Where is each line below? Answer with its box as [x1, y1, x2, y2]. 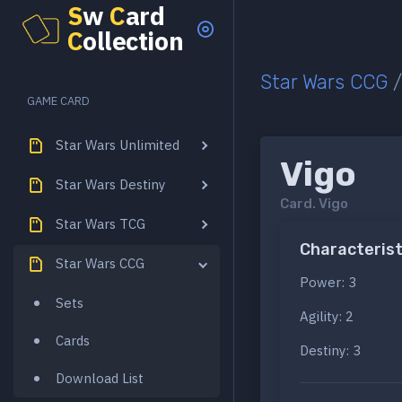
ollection [83, 24, 184, 57]
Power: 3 [300, 274, 356, 292]
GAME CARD [27, 93, 91, 109]
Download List [56, 369, 144, 387]
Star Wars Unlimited [56, 135, 179, 153]
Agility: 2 [300, 308, 354, 326]
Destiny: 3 [300, 342, 361, 360]
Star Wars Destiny [56, 175, 165, 193]
